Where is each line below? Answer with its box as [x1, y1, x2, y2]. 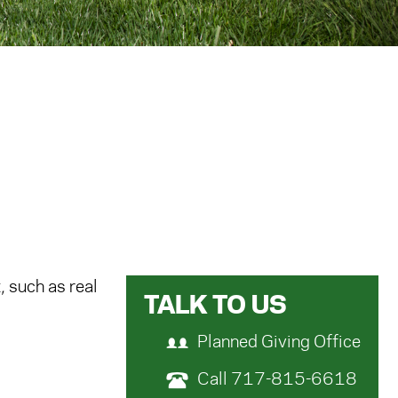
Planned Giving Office [197, 335, 361, 351]
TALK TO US [144, 294, 287, 318]
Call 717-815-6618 [197, 372, 357, 388]
